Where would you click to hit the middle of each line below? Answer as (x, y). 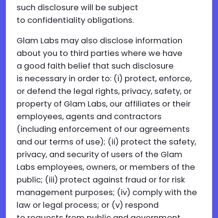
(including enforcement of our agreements (103, 129)
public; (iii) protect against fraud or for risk (101, 180)
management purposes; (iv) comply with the (107, 192)
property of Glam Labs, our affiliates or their (104, 104)
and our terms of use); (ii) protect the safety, (106, 142)
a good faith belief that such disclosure (95, 66)
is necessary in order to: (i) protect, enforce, (104, 79)
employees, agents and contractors (89, 117)
